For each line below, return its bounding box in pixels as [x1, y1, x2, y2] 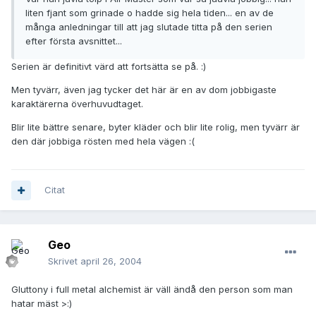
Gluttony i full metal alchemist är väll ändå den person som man [11, 284, 293, 296]
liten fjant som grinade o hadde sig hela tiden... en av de [25, 7, 274, 19]
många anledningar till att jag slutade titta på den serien [25, 21, 272, 33]
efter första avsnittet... [25, 35, 122, 47]
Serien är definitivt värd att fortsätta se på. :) [11, 61, 206, 73]
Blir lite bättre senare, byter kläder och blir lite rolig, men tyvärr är [11, 121, 300, 133]
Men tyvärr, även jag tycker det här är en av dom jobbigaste [11, 84, 276, 96]
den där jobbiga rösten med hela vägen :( [11, 135, 195, 147]
